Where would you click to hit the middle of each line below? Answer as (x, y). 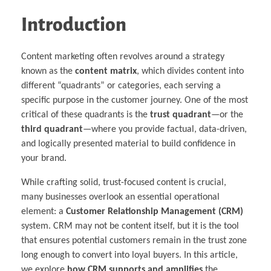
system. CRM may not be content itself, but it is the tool (130, 227)
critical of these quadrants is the (86, 115)
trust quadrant (181, 115)
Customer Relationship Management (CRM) (155, 212)
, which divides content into (190, 72)
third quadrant (52, 130)
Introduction (74, 24)
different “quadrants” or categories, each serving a (121, 86)
